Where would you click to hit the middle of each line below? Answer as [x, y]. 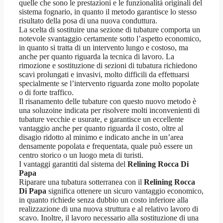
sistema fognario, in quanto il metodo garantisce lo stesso [108, 12]
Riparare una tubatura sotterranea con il [81, 182]
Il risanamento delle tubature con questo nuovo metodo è [108, 102]
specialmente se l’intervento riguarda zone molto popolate [109, 84]
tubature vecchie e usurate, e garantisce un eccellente [101, 119]
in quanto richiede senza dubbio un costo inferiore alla [104, 200]
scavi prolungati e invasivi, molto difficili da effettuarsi [104, 75]
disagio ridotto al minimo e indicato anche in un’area [101, 137]
